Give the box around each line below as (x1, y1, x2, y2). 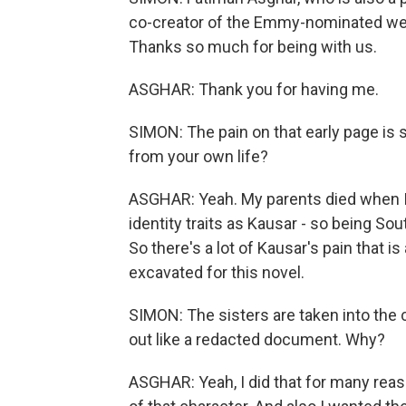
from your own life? (129, 147, 268, 166)
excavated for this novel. (129, 263, 304, 282)
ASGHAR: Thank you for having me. (129, 80, 379, 99)
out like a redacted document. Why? (129, 330, 385, 349)
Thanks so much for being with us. (129, 37, 377, 56)
